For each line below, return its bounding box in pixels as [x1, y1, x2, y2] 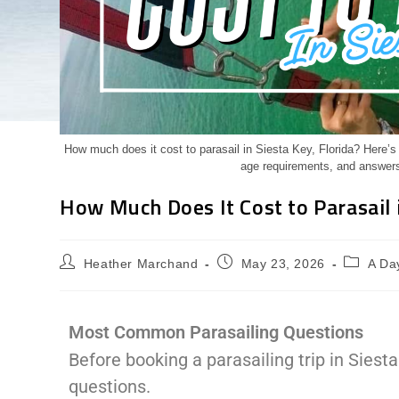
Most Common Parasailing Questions [69, 321, 364, 343]
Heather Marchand [83, 256, 199, 271]
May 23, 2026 [240, 256, 325, 271]
